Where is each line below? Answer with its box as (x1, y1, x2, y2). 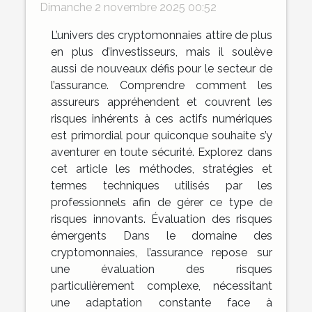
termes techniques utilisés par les (51, 179, 272, 193)
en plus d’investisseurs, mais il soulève (51, 45, 272, 59)
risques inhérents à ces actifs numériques (51, 112, 272, 126)
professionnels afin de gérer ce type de (51, 196, 272, 210)
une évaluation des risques (51, 263, 272, 276)
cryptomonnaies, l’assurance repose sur (51, 246, 272, 260)
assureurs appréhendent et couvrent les (51, 95, 272, 109)
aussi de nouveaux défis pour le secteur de (51, 62, 272, 76)
